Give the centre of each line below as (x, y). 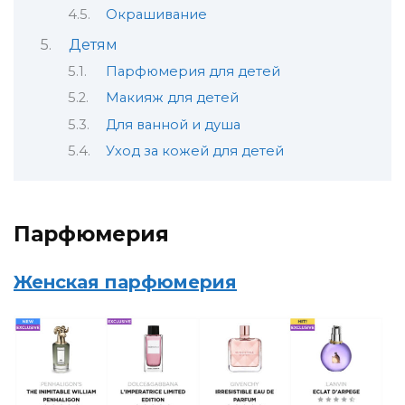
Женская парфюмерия (125, 282)
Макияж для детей (172, 98)
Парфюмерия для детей (193, 72)
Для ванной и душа (173, 124)
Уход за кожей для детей (194, 151)
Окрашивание (156, 15)
